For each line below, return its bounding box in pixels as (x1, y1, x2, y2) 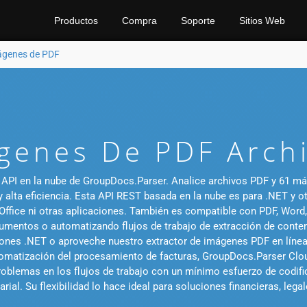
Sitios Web (239, 15, 285, 26)
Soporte (181, 15, 215, 26)
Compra (122, 15, 157, 26)
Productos (54, 15, 98, 26)
